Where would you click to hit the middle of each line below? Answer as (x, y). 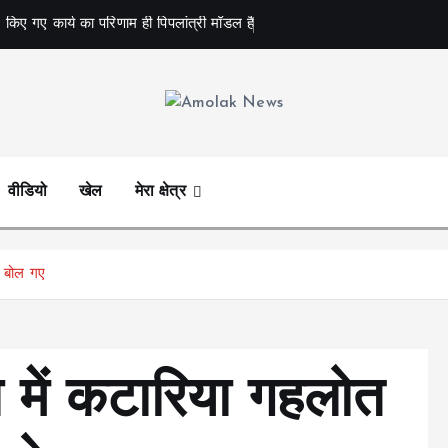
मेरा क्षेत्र (160, 192)
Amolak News (75, 134)
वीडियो (27, 192)
